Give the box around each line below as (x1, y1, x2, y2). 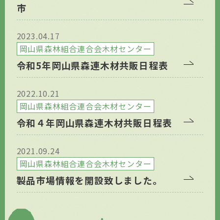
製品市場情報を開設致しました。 (16, 173, 163, 187)
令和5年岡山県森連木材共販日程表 (16, 58, 168, 72)
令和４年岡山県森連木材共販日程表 (16, 116, 172, 129)
